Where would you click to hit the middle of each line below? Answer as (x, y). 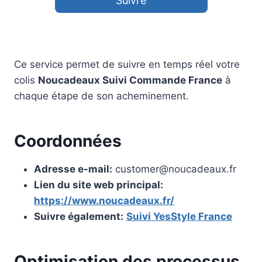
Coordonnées (68, 141)
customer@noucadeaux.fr (176, 169)
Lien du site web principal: (99, 185)
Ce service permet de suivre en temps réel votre (127, 65)
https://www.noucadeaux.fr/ (104, 201)
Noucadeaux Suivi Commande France (130, 80)
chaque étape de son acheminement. (101, 96)
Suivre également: (79, 217)
